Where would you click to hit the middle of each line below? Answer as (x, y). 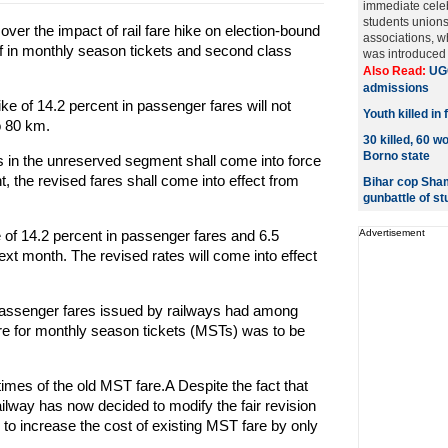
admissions (395, 88)
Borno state (396, 156)
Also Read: (395, 71)
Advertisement (391, 232)
